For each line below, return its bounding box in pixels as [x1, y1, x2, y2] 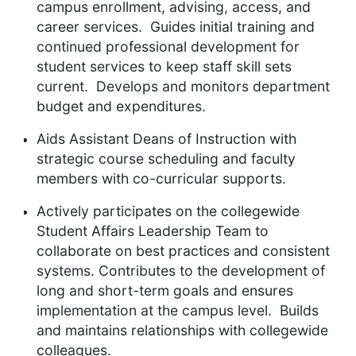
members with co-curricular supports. [37, 170, 286, 188]
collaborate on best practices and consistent [37, 242, 330, 260]
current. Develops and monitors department [37, 78, 330, 95]
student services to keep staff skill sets [37, 58, 292, 75]
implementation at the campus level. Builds [37, 302, 319, 319]
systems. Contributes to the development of [37, 262, 325, 280]
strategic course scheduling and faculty [37, 150, 296, 168]
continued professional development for [37, 38, 300, 56]
